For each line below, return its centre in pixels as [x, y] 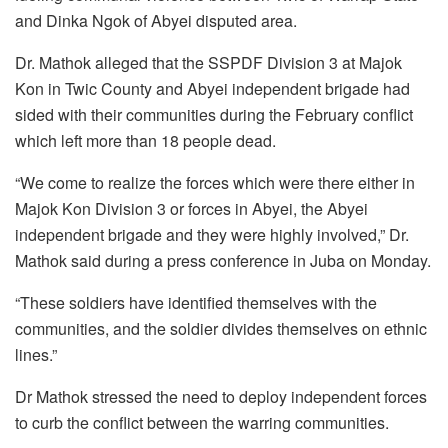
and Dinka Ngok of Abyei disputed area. [156, 21]
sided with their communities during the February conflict [214, 115]
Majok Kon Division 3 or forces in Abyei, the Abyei [191, 209]
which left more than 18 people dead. [145, 141]
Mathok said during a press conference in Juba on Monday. [223, 261]
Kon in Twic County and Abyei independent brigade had [212, 89]
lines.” [36, 355]
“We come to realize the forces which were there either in [215, 183]
